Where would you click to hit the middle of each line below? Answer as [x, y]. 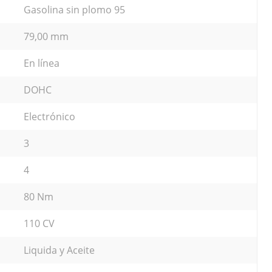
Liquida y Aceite [59, 250]
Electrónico [49, 116]
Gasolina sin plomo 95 [74, 9]
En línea [42, 63]
